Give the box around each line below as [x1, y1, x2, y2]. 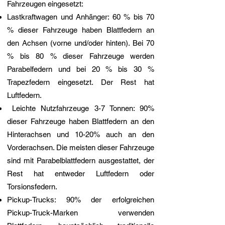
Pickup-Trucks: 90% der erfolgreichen [7, 195, 154, 204]
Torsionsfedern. [7, 182, 59, 191]
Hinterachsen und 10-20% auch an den [7, 130, 154, 139]
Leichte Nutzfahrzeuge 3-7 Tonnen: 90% [7, 104, 154, 113]
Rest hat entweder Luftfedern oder [7, 169, 154, 178]
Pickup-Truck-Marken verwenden [7, 208, 154, 217]
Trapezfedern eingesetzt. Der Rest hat [7, 78, 154, 87]
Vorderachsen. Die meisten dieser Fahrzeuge [7, 143, 154, 152]
